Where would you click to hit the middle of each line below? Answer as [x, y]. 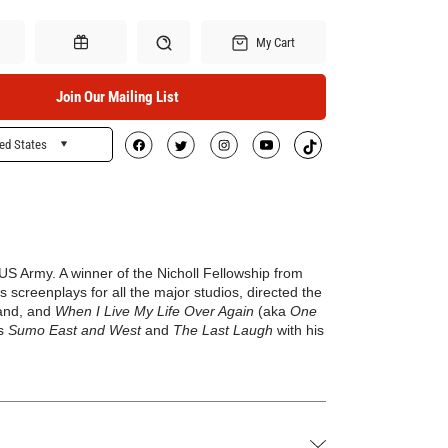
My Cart [273, 42]
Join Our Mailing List [117, 97]
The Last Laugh [223, 330]
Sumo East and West [74, 330]
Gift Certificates [81, 155]
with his [298, 330]
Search [164, 154]
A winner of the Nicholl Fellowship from [179, 273]
